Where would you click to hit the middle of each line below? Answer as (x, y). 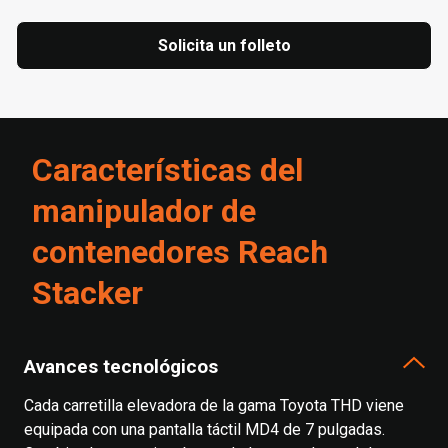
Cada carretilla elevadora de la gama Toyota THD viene (214, 405)
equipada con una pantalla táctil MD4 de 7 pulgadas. (204, 429)
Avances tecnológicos (121, 366)
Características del (167, 170)
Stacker (87, 293)
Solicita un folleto (224, 45)
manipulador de (144, 211)
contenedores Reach (180, 252)
